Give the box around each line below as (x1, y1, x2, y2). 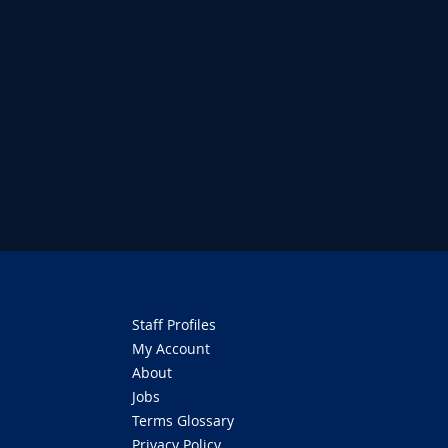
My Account (132, 339, 210, 358)
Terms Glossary (132, 411, 234, 430)
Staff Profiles (132, 315, 216, 334)
